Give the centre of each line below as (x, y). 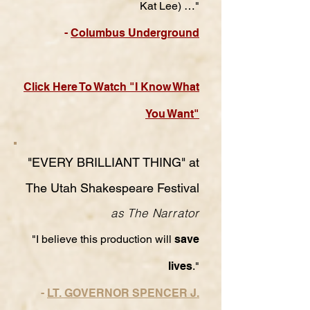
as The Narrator (155, 213)
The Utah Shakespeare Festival (112, 188)
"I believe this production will (103, 239)
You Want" (172, 114)
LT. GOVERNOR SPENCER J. (123, 293)
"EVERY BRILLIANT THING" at (113, 162)
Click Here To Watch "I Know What (111, 87)
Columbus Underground (135, 33)
